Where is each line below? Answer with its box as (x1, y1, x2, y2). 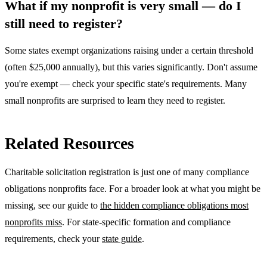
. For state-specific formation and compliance (62, 216, 231, 227)
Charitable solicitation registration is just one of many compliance (5, 166, 249, 177)
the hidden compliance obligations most (100, 200, 249, 210)
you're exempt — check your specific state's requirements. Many (5, 78, 247, 89)
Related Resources (5, 133, 134, 153)
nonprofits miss (5, 216, 62, 227)
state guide (102, 233, 142, 244)
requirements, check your (5, 233, 102, 244)
